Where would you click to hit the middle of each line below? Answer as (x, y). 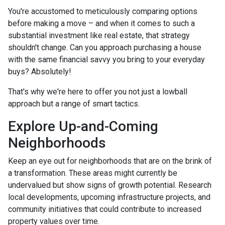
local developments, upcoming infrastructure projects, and (109, 197)
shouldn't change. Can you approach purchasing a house (105, 48)
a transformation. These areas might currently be (93, 173)
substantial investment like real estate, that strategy (99, 36)
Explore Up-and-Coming (83, 127)
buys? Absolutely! (40, 72)
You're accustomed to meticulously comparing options (103, 12)
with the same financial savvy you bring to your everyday (106, 60)
